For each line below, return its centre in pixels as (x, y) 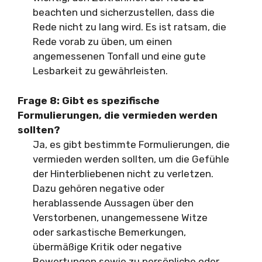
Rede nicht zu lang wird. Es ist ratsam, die (129, 27)
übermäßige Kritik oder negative (107, 247)
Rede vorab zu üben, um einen (102, 42)
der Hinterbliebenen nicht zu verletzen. (123, 173)
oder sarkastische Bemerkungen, (109, 232)
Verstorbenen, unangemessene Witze (120, 217)
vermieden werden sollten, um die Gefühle (131, 159)
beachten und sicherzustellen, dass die (123, 12)
